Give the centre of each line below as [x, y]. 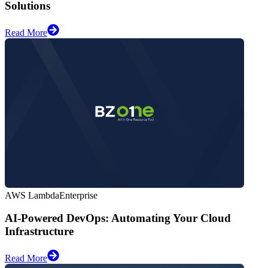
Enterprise [78, 195]
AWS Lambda [32, 195]
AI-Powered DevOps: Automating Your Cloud [118, 218]
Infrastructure [39, 232]
